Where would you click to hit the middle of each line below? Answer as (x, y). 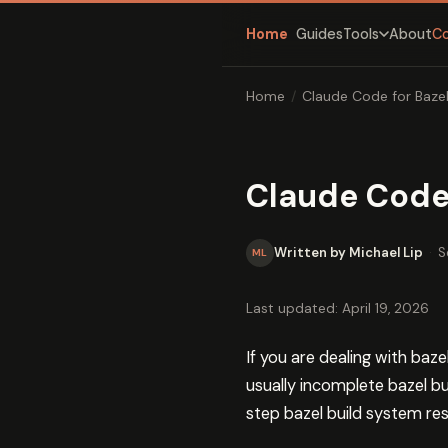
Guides (319, 33)
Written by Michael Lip (348, 253)
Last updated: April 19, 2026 (337, 308)
